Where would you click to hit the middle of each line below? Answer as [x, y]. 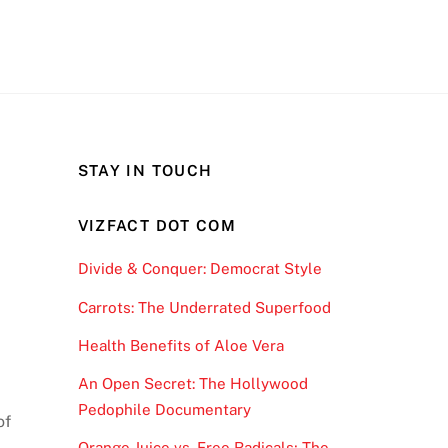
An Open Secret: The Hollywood [192, 383]
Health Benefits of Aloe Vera [180, 345]
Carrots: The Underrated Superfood [204, 307]
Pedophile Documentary [164, 409]
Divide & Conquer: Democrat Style [199, 269]
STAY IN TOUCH [145, 170]
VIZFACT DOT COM [157, 226]
